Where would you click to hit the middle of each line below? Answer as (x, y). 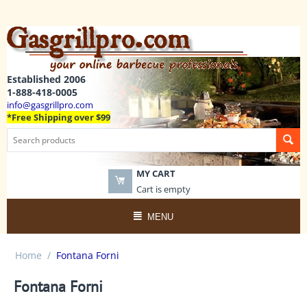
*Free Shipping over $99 (59, 117)
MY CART (156, 173)
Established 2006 (46, 79)
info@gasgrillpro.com (50, 105)
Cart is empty (163, 189)
